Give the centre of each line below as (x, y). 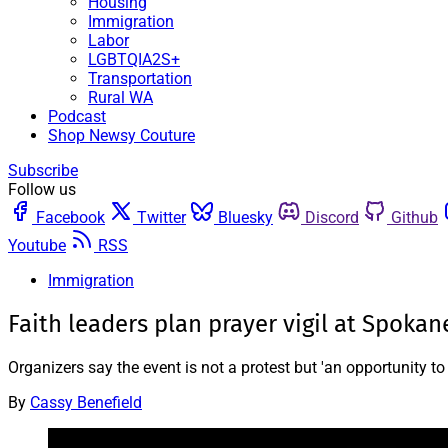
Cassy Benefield (86, 402)
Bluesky (245, 217)
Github (414, 217)
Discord (332, 217)
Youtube (37, 245)
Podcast (77, 116)
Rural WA (120, 97)
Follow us (42, 189)
